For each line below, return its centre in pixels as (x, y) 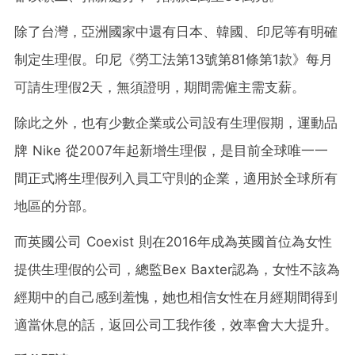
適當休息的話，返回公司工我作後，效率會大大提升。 (176, 324)
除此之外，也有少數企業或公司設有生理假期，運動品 (176, 122)
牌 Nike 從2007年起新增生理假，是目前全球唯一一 (171, 150)
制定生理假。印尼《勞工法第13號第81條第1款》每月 (174, 59)
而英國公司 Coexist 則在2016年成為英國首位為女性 (173, 241)
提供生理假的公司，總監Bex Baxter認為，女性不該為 (177, 269)
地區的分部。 (55, 206)
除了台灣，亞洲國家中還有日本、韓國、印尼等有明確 (176, 31)
